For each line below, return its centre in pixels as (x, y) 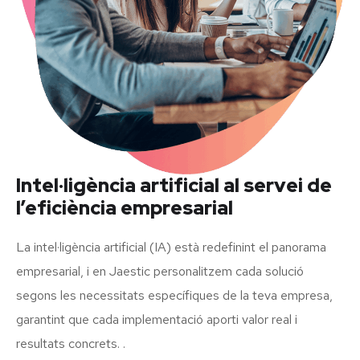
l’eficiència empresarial (125, 207)
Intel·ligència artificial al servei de (174, 185)
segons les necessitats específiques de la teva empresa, (174, 295)
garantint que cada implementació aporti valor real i (157, 319)
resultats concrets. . (71, 343)
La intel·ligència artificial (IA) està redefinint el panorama (171, 247)
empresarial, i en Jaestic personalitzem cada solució (160, 271)
